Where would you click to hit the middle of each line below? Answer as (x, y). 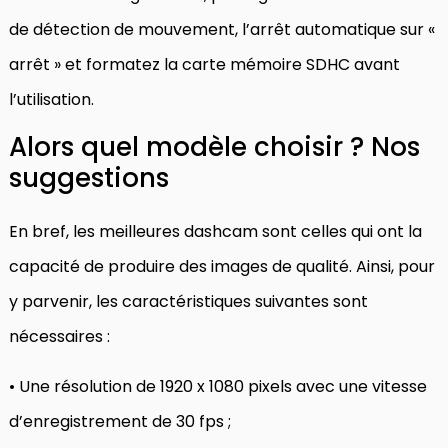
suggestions (89, 177)
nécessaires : (59, 336)
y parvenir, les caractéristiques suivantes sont (188, 301)
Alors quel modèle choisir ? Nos (214, 146)
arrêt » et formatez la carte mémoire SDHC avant (204, 64)
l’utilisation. (51, 99)
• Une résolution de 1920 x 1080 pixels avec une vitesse (218, 386)
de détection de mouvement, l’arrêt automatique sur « (222, 29)
